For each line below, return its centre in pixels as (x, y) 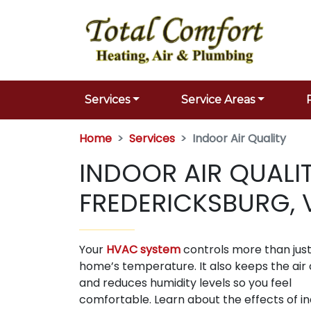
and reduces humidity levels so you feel (185, 283)
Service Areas (218, 100)
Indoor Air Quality (239, 138)
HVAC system (143, 250)
